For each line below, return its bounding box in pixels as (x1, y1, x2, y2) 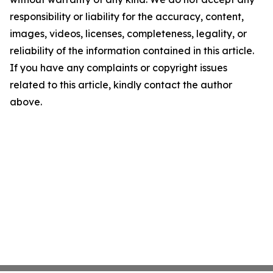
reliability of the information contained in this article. (10, 44, 254, 57)
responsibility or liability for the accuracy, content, (10, 10, 244, 23)
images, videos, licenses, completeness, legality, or (10, 27, 247, 40)
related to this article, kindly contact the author (10, 79, 232, 91)
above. (10, 96, 42, 108)
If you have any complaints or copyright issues (10, 62, 227, 74)
